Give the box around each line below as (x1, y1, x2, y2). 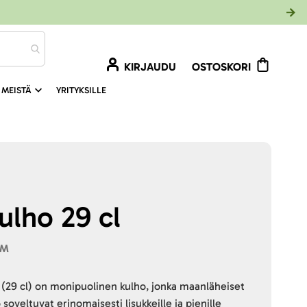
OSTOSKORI (192, 60, 251, 73)
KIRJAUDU (124, 60, 176, 73)
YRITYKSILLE (56, 85, 106, 95)
